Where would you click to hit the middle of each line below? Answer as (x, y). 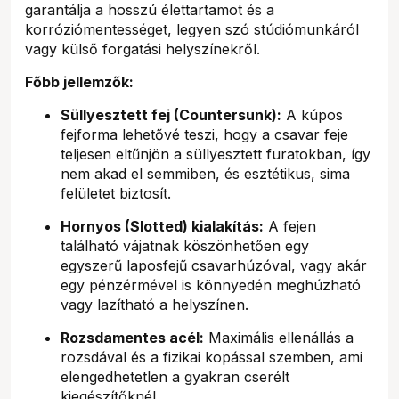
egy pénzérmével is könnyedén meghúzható (211, 285)
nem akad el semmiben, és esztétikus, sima (205, 173)
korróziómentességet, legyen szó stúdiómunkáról (192, 29)
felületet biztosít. (116, 193)
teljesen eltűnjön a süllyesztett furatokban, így (216, 154)
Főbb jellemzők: (79, 81)
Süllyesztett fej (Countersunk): (171, 114)
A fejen (290, 226)
